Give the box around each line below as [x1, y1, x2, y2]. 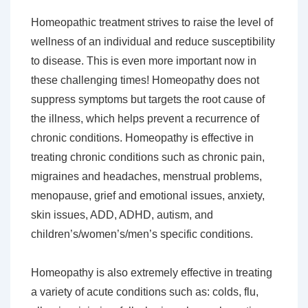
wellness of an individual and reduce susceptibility [31, 36, 275, 48]
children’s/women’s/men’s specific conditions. [31, 228, 253, 241]
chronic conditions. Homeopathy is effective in [31, 132, 254, 144]
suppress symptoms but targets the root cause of [31, 93, 265, 106]
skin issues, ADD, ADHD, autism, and [31, 209, 213, 221]
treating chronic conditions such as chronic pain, [31, 151, 265, 164]
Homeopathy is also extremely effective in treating [31, 267, 272, 279]
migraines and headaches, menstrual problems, [31, 170, 262, 183]
